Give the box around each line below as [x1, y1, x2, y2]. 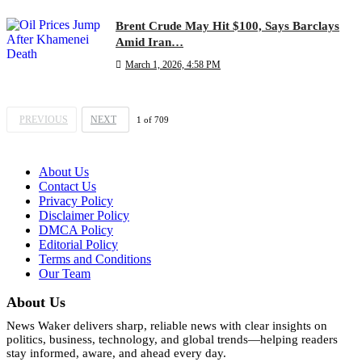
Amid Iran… [116, 35, 183, 48]
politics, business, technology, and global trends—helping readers [6, 333, 338, 347]
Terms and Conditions [39, 252, 151, 267]
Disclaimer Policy [39, 208, 129, 223]
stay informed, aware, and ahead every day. [6, 347, 226, 360]
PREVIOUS [19, 114, 68, 126]
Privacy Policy [39, 194, 113, 208]
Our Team [39, 267, 90, 281]
